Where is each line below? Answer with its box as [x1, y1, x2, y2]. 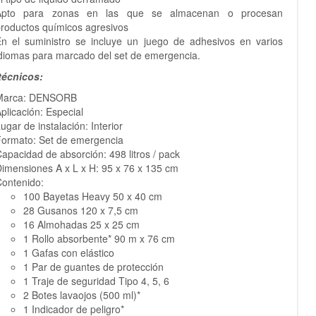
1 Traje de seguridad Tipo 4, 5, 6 [23, 274, 169, 288]
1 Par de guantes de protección [23, 260, 164, 274]
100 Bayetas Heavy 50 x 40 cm [23, 189, 162, 204]
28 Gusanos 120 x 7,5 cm [23, 203, 138, 218]
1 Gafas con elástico [23, 245, 114, 260]
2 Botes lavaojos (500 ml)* [23, 288, 140, 303]
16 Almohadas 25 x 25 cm [23, 217, 140, 232]
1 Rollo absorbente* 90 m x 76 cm [23, 231, 175, 246]
